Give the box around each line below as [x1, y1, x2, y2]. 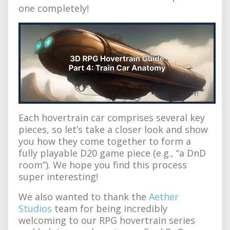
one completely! [18, 2, 89, 14]
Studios [18, 202, 52, 215]
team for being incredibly [52, 202, 167, 215]
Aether [149, 190, 179, 203]
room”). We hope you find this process [18, 158, 187, 171]
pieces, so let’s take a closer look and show [18, 123, 208, 136]
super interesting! [18, 170, 98, 183]
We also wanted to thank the [18, 190, 149, 203]
